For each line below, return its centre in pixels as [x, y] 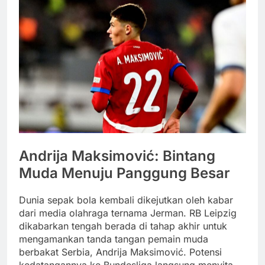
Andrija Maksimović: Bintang [117, 156]
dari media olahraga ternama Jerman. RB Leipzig [128, 213]
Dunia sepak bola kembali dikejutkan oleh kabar [126, 200]
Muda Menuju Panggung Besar [125, 173]
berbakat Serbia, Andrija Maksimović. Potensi [120, 252]
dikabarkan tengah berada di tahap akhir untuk [123, 226]
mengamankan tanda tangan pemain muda [114, 239]
